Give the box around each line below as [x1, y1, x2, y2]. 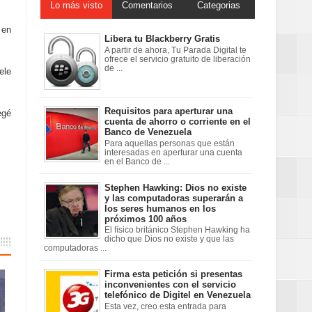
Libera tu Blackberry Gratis [104, 33, 220, 44]
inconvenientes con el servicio [104, 279, 236, 290]
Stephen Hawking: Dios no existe [104, 182, 247, 193]
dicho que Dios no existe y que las [104, 235, 234, 244]
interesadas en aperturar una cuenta [104, 148, 242, 157]
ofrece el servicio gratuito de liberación [104, 54, 251, 63]
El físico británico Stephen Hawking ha [104, 226, 250, 235]
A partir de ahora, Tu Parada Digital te [104, 45, 247, 54]
